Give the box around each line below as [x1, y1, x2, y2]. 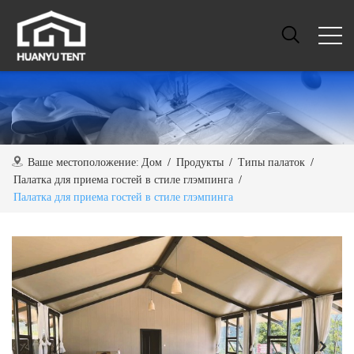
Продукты [176, 153, 224, 170]
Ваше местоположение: [28, 153, 138, 170]
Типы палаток [238, 153, 305, 170]
